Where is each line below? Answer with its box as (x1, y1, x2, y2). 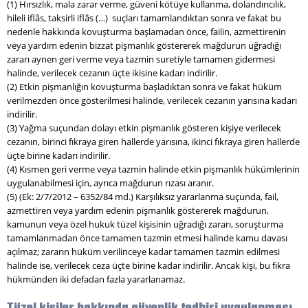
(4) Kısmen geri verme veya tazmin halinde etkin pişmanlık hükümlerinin (7, 162, 300, 175)
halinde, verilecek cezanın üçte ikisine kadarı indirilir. (7, 66, 217, 79)
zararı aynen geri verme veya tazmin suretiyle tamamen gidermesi (7, 52, 275, 65)
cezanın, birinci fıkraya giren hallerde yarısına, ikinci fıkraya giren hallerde (7, 135, 300, 148)
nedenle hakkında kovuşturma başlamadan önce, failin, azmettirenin (7, 25, 286, 38)
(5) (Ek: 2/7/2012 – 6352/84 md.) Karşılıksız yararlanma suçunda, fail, (7, 190, 278, 203)
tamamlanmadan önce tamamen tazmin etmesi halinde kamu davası (7, 231, 287, 244)
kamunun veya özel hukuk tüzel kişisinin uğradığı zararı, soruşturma (7, 217, 283, 230)
